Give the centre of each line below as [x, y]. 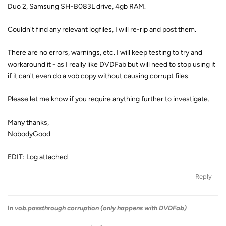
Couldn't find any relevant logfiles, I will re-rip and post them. [102, 30]
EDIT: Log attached [38, 157]
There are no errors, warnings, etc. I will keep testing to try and [105, 53]
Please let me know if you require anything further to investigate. [108, 99]
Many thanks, [28, 122]
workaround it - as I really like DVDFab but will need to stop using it [111, 64]
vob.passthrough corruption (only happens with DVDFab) [101, 208]
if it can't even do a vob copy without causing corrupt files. [99, 76]
